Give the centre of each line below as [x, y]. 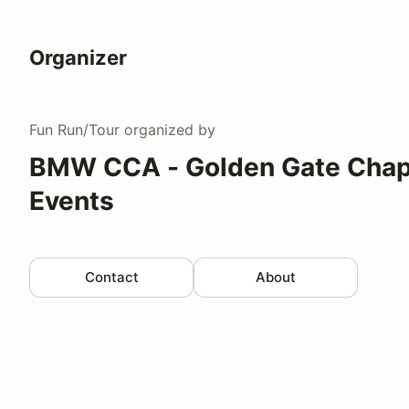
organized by [168, 130]
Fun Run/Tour [74, 130]
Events [72, 201]
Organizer [78, 57]
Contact [111, 277]
